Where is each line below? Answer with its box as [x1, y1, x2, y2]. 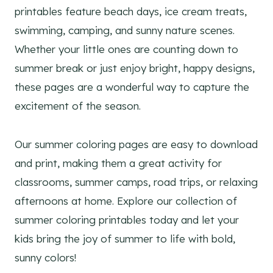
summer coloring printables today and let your [15, 213, 239, 227]
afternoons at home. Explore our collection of [15, 194, 237, 208]
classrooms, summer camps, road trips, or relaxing [15, 175, 258, 189]
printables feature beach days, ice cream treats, [15, 5, 247, 18]
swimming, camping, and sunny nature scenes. [15, 24, 235, 37]
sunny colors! [15, 251, 76, 264]
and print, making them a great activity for [15, 157, 222, 170]
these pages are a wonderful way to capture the [15, 80, 249, 94]
